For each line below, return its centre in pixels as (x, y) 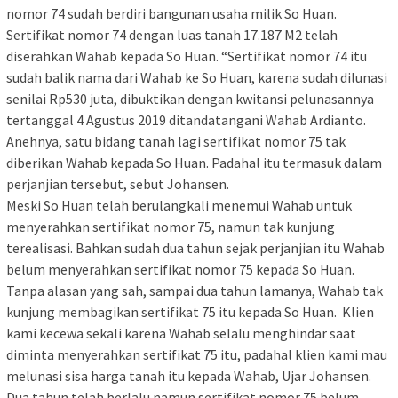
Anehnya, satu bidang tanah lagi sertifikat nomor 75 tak (176, 142)
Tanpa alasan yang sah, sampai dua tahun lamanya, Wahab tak (195, 291)
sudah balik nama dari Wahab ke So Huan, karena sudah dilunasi (197, 78)
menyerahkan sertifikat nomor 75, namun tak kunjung (171, 227)
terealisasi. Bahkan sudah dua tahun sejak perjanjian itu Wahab (195, 248)
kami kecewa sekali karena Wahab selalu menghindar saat (181, 334)
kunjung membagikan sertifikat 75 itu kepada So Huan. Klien (190, 312)
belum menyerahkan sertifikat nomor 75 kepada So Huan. (180, 270)
